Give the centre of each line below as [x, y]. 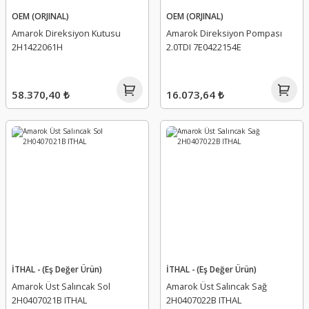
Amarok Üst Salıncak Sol [61, 286]
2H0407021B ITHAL [49, 300]
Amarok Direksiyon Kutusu [66, 33]
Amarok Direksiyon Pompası [224, 33]
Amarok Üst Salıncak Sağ [217, 286]
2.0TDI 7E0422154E [204, 47]
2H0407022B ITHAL [204, 300]
